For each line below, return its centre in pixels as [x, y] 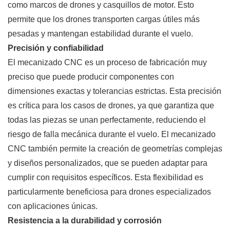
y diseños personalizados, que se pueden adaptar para [108, 163]
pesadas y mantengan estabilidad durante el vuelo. [100, 34]
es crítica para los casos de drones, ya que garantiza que [111, 106]
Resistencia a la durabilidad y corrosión [85, 221]
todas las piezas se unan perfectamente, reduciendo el [107, 120]
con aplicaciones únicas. [53, 206]
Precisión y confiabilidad [56, 48]
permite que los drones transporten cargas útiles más [104, 20]
